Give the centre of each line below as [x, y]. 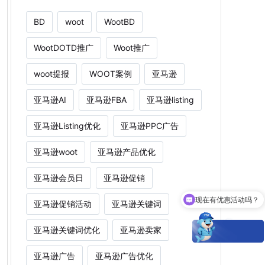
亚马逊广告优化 [124, 256]
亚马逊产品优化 [126, 151]
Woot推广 [131, 47]
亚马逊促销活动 [62, 203]
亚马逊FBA [106, 99]
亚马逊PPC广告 [149, 125]
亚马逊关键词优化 [67, 230]
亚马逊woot [55, 151]
